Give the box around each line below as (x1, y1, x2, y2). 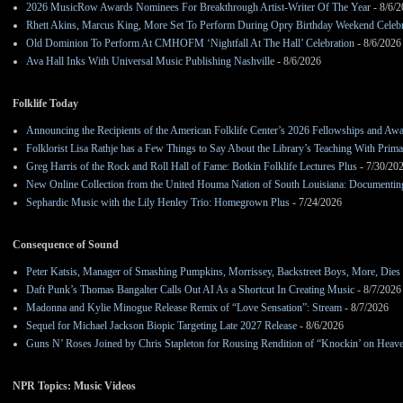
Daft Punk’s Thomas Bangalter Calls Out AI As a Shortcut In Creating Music (26, 282, 354, 296)
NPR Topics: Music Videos (13, 379, 136, 392)
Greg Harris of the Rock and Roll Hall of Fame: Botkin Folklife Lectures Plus (26, 159, 357, 173)
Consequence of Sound (13, 237, 119, 251)
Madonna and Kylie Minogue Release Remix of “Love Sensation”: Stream (26, 300, 342, 314)
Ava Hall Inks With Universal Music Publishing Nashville (26, 54, 274, 67)
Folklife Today (13, 96, 78, 110)
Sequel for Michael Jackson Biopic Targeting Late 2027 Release (26, 318, 297, 332)
